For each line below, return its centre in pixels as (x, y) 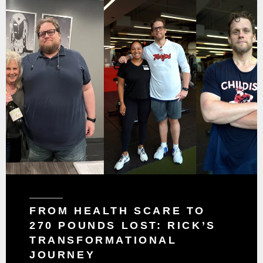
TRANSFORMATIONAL (103, 240)
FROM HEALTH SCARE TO (118, 211)
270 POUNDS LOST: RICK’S (123, 226)
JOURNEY (63, 255)
